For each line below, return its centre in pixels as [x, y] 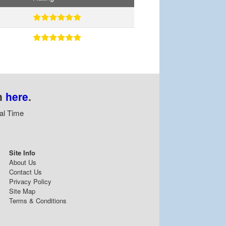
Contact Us [25, 172]
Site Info [22, 152]
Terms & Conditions [38, 200]
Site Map [22, 191]
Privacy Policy [30, 181]
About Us [23, 162]
